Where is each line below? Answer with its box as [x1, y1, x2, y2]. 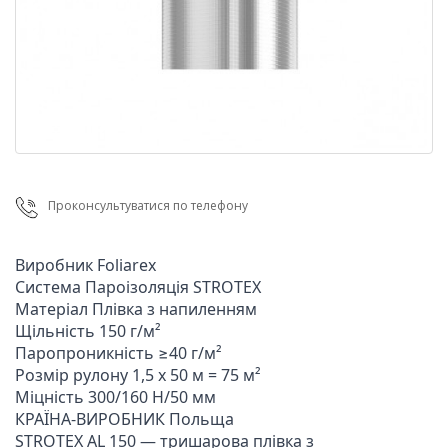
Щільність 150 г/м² [15, 320, 161, 343]
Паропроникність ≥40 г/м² [15, 342, 222, 365]
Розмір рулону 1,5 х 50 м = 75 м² [15, 364, 261, 387]
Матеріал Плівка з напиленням [15, 298, 257, 321]
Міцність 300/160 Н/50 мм [15, 386, 216, 409]
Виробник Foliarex [15, 254, 156, 277]
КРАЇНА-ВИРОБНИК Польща [15, 408, 234, 431]
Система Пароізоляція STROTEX [15, 276, 261, 299]
